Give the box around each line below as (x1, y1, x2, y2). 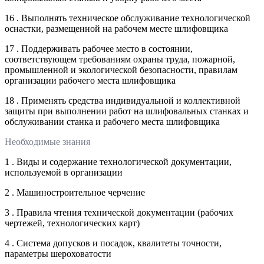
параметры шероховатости (5, 248, 111, 259)
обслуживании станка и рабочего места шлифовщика (5, 116, 220, 127)
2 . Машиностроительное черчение (5, 187, 145, 197)
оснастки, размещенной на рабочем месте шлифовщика (5, 23, 228, 34)
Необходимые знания (5, 136, 90, 147)
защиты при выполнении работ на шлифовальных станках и (5, 105, 249, 116)
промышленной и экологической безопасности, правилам (5, 64, 237, 75)
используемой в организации (5, 167, 123, 177)
